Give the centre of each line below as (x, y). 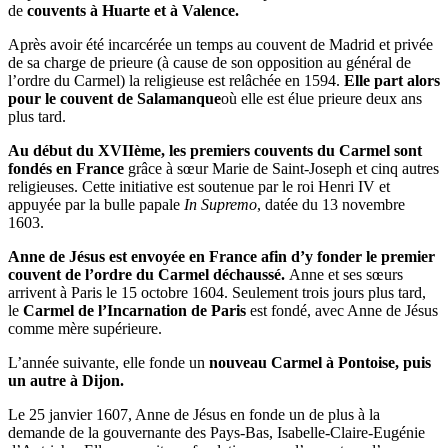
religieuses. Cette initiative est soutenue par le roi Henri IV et (199, 186)
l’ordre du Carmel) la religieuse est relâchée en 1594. (176, 80)
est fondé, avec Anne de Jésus (344, 310)
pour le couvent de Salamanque (114, 98)
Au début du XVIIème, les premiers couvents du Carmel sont (215, 150)
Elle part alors (392, 80)
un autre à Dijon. (68, 380)
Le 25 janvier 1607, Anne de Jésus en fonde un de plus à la (194, 414)
